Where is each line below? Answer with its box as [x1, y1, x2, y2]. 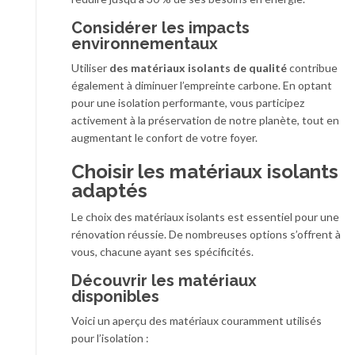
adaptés [71, 179, 147, 202]
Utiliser [71, 61, 109, 74]
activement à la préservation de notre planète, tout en [71, 113, 339, 127]
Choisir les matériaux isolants [71, 160, 338, 183]
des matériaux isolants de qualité [109, 61, 287, 74]
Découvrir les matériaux [71, 271, 257, 290]
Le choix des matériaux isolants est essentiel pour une [71, 210, 339, 223]
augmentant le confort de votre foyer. [71, 131, 258, 144]
